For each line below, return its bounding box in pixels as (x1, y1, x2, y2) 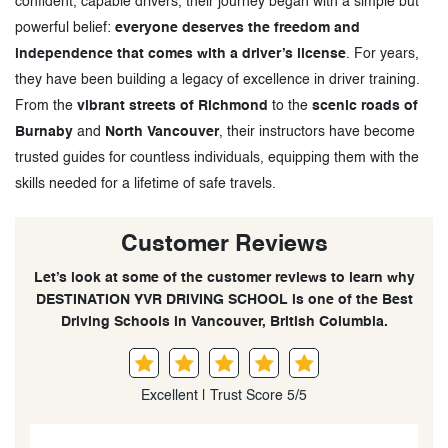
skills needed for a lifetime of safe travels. (15, 176, 276, 191)
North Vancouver (105, 124, 219, 139)
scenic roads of (312, 98, 418, 113)
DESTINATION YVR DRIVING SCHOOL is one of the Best (35, 292, 413, 307)
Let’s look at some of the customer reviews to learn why (33, 270, 415, 285)
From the (15, 98, 77, 113)
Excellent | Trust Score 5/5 (141, 388, 307, 403)
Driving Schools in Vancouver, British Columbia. (60, 314, 388, 329)
